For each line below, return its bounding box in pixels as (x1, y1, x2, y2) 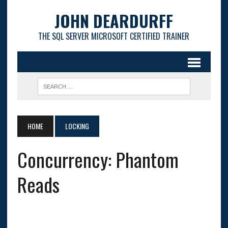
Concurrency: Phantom (17, 145, 179, 174)
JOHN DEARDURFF (54, 9, 174, 33)
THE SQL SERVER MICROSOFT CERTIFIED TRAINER (38, 30, 190, 42)
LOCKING (65, 121, 89, 131)
